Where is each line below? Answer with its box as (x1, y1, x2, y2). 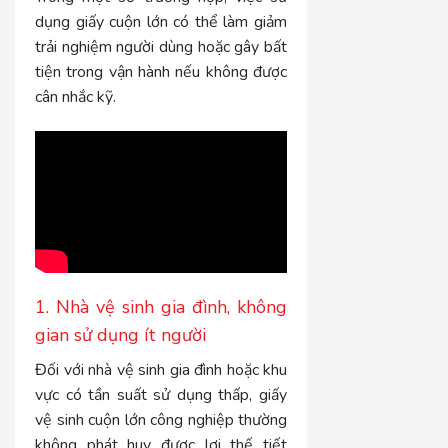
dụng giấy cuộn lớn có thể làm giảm (35, 10, 288, 33)
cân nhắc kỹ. (35, 85, 116, 108)
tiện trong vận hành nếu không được (35, 60, 288, 83)
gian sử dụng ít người (35, 323, 206, 348)
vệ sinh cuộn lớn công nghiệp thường (35, 409, 288, 432)
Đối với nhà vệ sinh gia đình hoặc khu (35, 359, 288, 382)
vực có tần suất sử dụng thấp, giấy (35, 384, 288, 407)
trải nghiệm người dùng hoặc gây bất (35, 35, 288, 58)
